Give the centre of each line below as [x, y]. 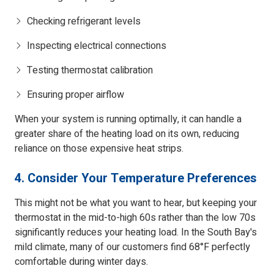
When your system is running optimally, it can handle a [128, 120]
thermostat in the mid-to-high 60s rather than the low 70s [135, 218]
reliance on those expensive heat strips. [99, 149]
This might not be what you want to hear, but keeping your [136, 203]
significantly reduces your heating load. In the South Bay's [136, 233]
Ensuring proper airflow [76, 95]
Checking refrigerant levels [84, 22]
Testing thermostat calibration [90, 71]
